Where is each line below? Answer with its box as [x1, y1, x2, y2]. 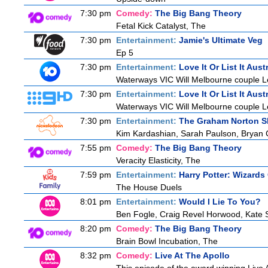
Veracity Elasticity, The [116, 156, 200, 165]
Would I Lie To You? [179, 197, 261, 206]
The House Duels [116, 182, 182, 192]
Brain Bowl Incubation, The [116, 236, 218, 246]
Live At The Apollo [155, 251, 230, 260]
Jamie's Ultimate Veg [179, 35, 263, 45]
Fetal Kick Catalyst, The [116, 21, 206, 31]
